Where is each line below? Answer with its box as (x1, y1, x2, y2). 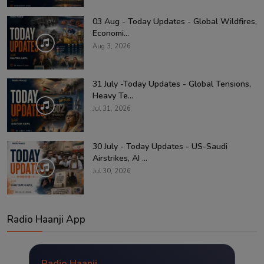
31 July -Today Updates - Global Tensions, (93, 78, 251, 90)
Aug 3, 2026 (93, 41, 131, 51)
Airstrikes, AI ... (93, 152, 147, 164)
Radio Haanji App (7, 212, 85, 226)
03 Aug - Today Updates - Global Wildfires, (93, 15, 257, 27)
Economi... (93, 27, 129, 39)
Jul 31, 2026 (93, 104, 131, 113)
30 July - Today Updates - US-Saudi (93, 140, 227, 152)
